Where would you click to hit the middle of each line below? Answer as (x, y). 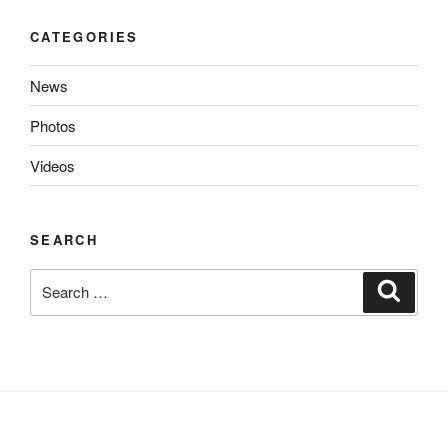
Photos (53, 125)
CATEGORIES (84, 36)
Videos (52, 165)
